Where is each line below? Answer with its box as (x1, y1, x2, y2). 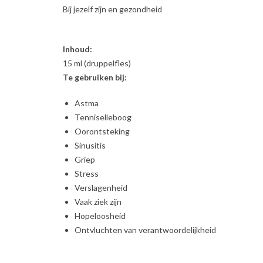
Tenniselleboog (75, 112, 131, 122)
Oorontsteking (75, 126, 130, 136)
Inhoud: (63, 43, 92, 54)
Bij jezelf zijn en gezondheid (63, 4, 162, 14)
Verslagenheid (75, 182, 127, 193)
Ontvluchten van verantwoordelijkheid (75, 224, 216, 235)
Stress (75, 168, 99, 178)
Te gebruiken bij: (63, 72, 127, 82)
